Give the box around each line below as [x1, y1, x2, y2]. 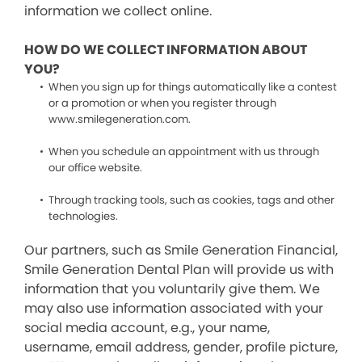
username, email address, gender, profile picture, [24, 338, 338, 356]
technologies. [48, 208, 118, 224]
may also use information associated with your [24, 299, 323, 318]
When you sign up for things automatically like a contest [48, 79, 337, 95]
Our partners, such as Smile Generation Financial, [24, 241, 338, 259]
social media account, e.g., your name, [24, 318, 270, 337]
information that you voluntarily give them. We [24, 280, 320, 298]
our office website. [48, 160, 142, 175]
